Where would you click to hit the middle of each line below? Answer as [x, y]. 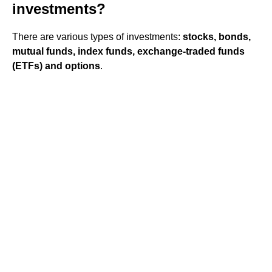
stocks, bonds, [217, 37]
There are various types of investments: [97, 37]
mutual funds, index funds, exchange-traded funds [128, 51]
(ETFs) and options [56, 66]
